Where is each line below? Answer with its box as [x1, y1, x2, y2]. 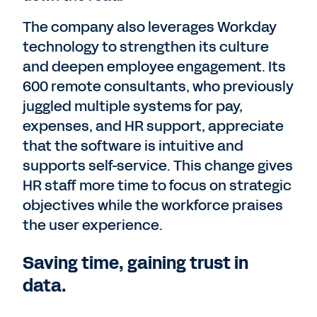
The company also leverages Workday [23, 17, 277, 37]
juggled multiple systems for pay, [23, 96, 243, 116]
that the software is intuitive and [23, 136, 243, 156]
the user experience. [23, 215, 163, 235]
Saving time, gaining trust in [23, 251, 248, 275]
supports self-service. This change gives [23, 156, 293, 175]
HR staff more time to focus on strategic [23, 175, 292, 195]
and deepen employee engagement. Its [23, 57, 286, 76]
